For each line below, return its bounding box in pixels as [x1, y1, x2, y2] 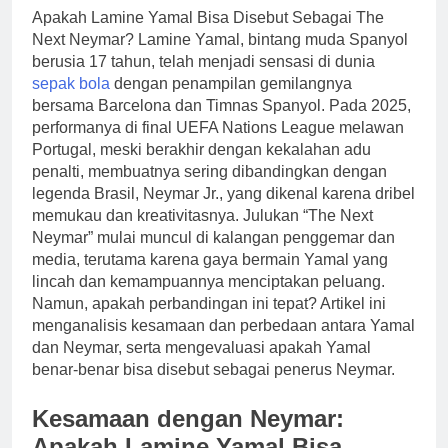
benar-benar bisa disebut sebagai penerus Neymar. [32, 361, 395, 379]
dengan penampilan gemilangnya [110, 75, 352, 93]
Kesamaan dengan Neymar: [32, 405, 344, 433]
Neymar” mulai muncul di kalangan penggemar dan [32, 229, 395, 247]
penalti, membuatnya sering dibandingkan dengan [32, 163, 387, 181]
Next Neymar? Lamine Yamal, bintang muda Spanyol [32, 31, 408, 49]
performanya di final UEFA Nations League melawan [32, 119, 404, 137]
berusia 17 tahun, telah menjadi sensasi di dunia [32, 53, 375, 71]
